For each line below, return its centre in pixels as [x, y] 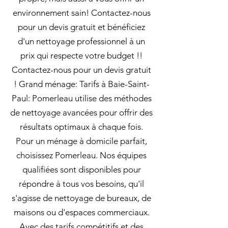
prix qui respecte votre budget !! [81, 55]
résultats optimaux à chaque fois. [81, 127]
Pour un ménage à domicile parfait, [81, 141]
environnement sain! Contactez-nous [81, 13]
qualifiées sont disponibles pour [81, 169]
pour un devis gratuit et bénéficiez [81, 27]
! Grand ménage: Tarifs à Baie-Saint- [81, 84]
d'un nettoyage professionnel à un [81, 41]
